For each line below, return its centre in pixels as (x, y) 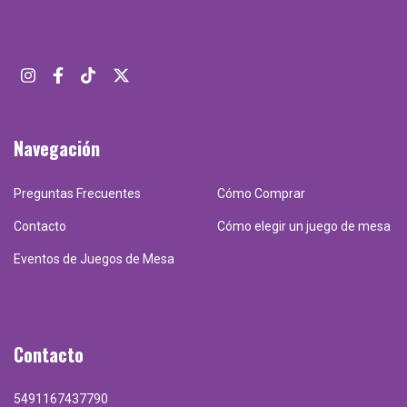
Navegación (57, 149)
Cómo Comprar (261, 193)
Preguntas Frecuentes (77, 193)
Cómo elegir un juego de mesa (304, 226)
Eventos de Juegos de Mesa (94, 258)
